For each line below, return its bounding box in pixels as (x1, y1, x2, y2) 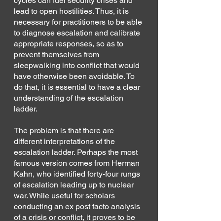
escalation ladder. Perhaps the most (14, 147, 140, 157)
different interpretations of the (14, 136, 117, 146)
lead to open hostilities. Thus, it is (14, 6, 131, 16)
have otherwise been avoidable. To (14, 71, 137, 81)
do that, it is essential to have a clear (14, 82, 142, 92)
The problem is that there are (14, 125, 116, 135)
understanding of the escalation (14, 93, 125, 103)
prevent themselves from (14, 49, 101, 59)
